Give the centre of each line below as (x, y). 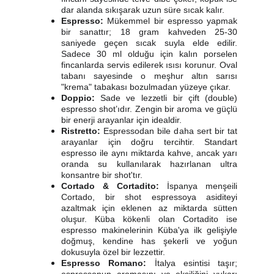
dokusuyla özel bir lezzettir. (113, 252)
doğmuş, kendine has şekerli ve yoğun (149, 241)
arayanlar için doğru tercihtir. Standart (149, 142)
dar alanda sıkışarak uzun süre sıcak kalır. (143, 10)
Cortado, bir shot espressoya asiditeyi (149, 197)
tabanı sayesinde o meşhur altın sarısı (149, 76)
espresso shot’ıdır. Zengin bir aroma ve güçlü (149, 109)
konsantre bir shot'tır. (102, 175)
